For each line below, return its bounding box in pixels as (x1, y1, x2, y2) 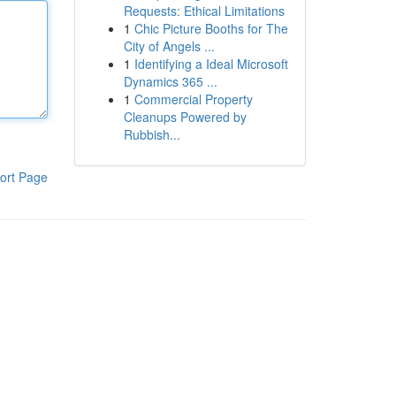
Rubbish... (123, 126, 180, 143)
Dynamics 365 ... (123, 72, 217, 90)
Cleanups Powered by (123, 108, 247, 126)
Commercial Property (133, 90, 253, 108)
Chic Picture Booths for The (133, 19, 288, 37)
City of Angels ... (123, 37, 215, 55)
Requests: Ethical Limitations (123, 2, 285, 19)
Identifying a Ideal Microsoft (133, 55, 288, 72)
